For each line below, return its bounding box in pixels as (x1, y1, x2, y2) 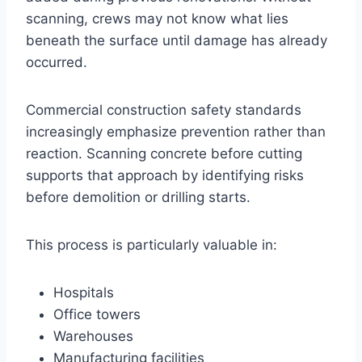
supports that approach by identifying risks (26, 167, 304, 184)
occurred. (26, 54, 87, 71)
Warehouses (53, 328, 133, 345)
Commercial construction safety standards (26, 102, 301, 119)
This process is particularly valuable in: (26, 237, 277, 254)
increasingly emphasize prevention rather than (26, 124, 326, 141)
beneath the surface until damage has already (26, 32, 327, 49)
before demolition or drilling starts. (26, 189, 250, 206)
